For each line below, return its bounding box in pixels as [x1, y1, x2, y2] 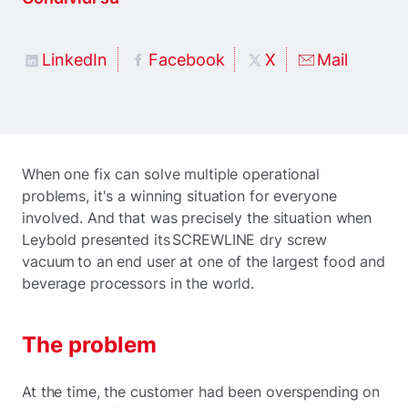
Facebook [148, 49, 225, 69]
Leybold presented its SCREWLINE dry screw [22, 229, 328, 249]
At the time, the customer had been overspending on [22, 382, 381, 401]
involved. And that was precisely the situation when [22, 208, 372, 227]
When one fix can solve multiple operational [22, 164, 320, 183]
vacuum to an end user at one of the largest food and [22, 251, 385, 270]
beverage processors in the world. [22, 273, 255, 292]
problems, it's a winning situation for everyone [22, 186, 337, 205]
